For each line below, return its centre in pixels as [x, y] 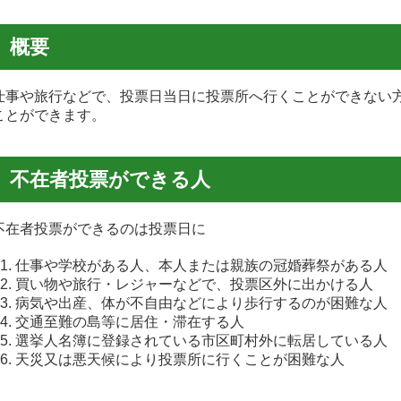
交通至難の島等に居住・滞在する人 [130, 322]
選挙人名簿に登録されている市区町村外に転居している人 [201, 341]
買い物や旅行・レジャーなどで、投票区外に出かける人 [194, 284]
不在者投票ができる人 [110, 179]
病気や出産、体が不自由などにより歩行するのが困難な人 [201, 303]
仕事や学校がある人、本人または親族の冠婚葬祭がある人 [201, 265]
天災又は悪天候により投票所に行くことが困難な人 [180, 359]
